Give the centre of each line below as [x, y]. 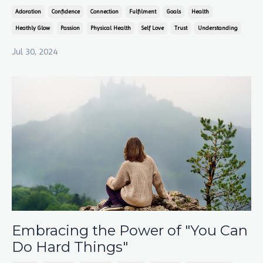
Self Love [153, 28]
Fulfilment [143, 11]
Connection [104, 11]
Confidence [66, 11]
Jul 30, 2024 [35, 51]
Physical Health [111, 28]
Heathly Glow [33, 28]
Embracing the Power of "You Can [130, 231]
